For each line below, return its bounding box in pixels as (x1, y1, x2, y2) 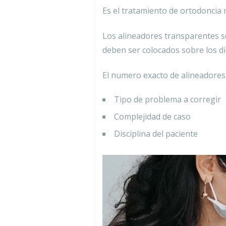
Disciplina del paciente (114, 128, 198, 139)
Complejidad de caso (114, 111, 191, 122)
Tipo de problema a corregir (114, 94, 221, 105)
